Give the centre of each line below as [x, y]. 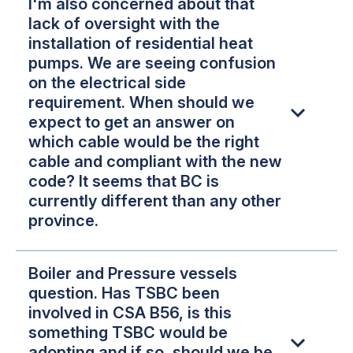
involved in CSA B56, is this [130, 312]
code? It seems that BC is [124, 182]
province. [63, 221]
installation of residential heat [141, 44]
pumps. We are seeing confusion [152, 63]
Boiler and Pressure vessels [133, 273]
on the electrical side [107, 83]
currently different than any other [155, 201]
